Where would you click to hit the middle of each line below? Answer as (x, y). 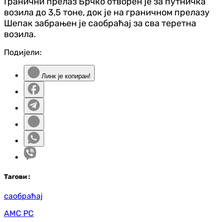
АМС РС (19, 213)
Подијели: (23, 52)
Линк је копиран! (65, 76)
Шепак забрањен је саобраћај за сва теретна (100, 23)
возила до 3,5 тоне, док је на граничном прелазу (107, 12)
